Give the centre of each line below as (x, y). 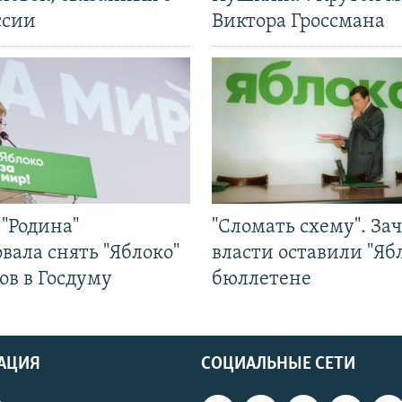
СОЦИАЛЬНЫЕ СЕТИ (278, 365)
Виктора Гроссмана (298, 22)
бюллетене (262, 280)
